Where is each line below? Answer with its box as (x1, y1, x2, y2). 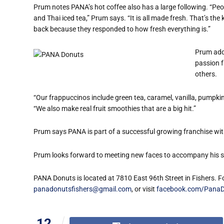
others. (195, 70, 217, 78)
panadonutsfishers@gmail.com (33, 185, 131, 193)
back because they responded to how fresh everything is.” (33, 24, 210, 33)
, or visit (131, 185, 156, 193)
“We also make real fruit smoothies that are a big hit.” (33, 104, 196, 112)
